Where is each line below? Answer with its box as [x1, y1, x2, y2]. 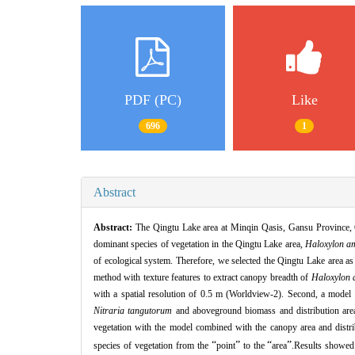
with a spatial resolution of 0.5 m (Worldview [94, 288, 271, 300]
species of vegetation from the [94, 339, 212, 351]
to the [239, 339, 268, 351]
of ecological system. [94, 254, 174, 266]
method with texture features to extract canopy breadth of [94, 271, 311, 283]
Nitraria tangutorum [94, 304, 173, 316]
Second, [287, 288, 318, 300]
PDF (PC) [124, 91, 181, 108]
